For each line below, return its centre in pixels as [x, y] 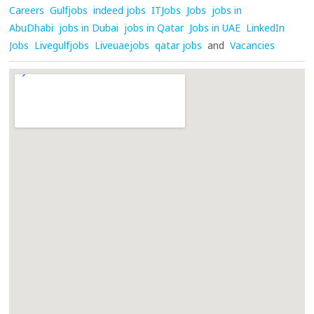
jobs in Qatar [154, 28]
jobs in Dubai [89, 28]
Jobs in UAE [215, 28]
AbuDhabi [32, 28]
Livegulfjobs [62, 46]
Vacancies [253, 46]
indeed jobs [120, 11]
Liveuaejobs [122, 46]
